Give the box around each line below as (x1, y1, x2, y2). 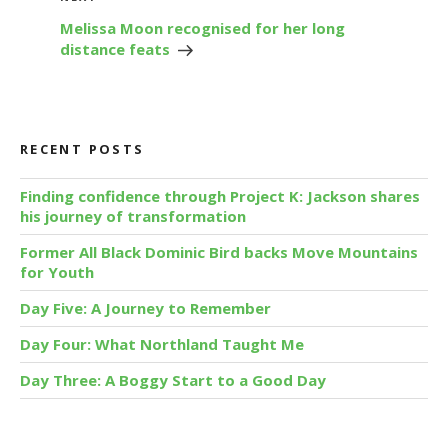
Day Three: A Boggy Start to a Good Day (20, 370, 326, 391)
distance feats (60, 39, 170, 60)
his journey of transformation (20, 206, 246, 227)
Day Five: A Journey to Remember (20, 298, 271, 319)
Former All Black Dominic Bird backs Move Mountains (20, 242, 418, 263)
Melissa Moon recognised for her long (60, 18, 345, 39)
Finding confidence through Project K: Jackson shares (20, 186, 420, 207)
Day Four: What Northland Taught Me (20, 334, 304, 355)
